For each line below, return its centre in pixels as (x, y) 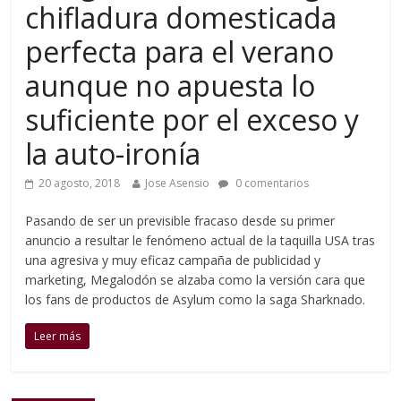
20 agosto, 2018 (80, 183)
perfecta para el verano (180, 51)
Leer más (58, 336)
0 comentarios (271, 183)
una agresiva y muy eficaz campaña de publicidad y (173, 260)
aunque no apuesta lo (171, 85)
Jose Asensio (178, 183)
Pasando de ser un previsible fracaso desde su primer (180, 221)
